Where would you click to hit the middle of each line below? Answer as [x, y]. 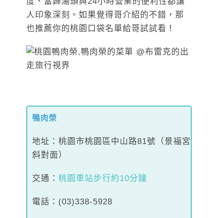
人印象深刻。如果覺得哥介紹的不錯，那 [105, 15]
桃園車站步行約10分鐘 [103, 178]
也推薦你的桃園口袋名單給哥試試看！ [101, 28]
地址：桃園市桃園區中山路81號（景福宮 [111, 141]
